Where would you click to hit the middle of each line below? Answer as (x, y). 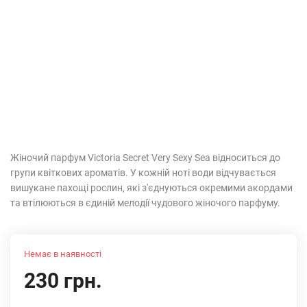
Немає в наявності (63, 254)
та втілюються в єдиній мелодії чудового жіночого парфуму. (145, 203)
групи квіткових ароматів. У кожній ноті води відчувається (143, 173)
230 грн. (63, 281)
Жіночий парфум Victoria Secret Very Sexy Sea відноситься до (145, 158)
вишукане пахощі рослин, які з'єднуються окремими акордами (151, 188)
